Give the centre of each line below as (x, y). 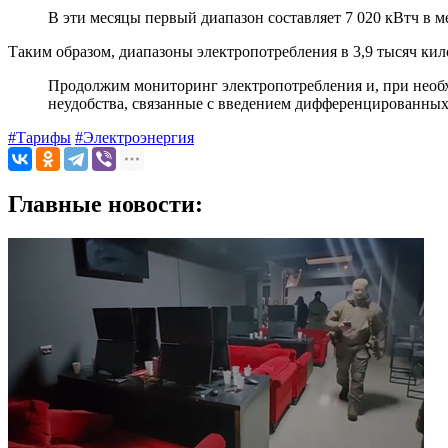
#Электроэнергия (134, 138)
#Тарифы (39, 138)
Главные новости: (105, 204)
